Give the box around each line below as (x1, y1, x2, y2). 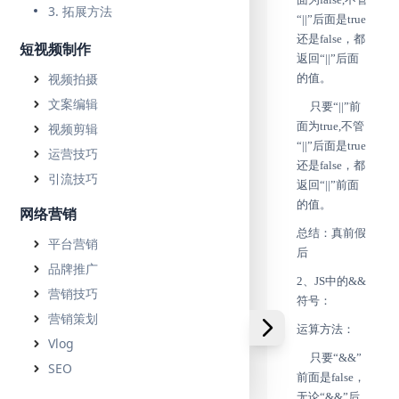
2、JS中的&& (297, 274, 366, 288)
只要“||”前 (297, 100, 361, 113)
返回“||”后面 (297, 52, 359, 65)
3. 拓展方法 (48, 3, 112, 20)
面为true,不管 (297, 119, 364, 133)
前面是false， (297, 370, 365, 384)
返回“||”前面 (297, 178, 359, 191)
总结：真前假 (297, 226, 366, 240)
